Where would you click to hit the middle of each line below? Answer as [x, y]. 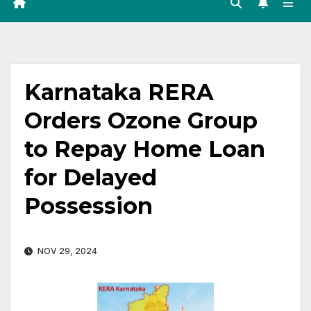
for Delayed [91, 178]
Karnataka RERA [119, 92]
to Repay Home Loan [145, 149]
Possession [89, 206]
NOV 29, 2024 [66, 251]
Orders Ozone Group [141, 121]
